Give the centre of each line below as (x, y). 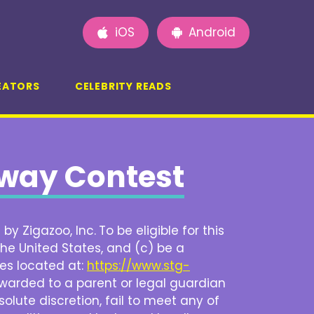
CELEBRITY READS (123, 87)
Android (212, 33)
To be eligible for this (162, 231)
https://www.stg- (138, 266)
